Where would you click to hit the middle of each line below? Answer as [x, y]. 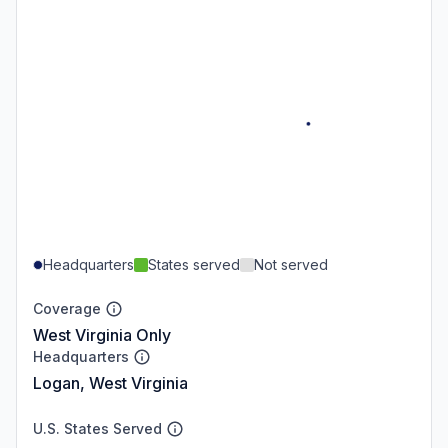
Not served [291, 264]
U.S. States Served [97, 428]
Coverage [67, 308]
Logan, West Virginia [110, 382]
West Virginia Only [102, 334]
